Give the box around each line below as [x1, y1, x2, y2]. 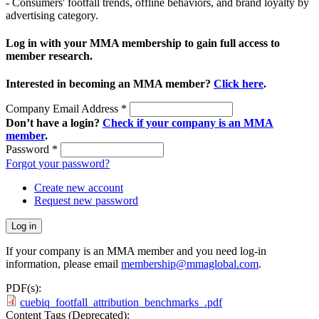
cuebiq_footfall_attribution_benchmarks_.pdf [20, 296, 222, 309]
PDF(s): [6, 282, 44, 295]
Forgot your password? [6, 157, 110, 170]
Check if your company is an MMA [103, 117, 273, 130]
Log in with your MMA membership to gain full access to [6, 36, 280, 49]
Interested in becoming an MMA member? [6, 78, 214, 90]
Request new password [34, 194, 138, 207]
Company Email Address [6, 103, 121, 115]
